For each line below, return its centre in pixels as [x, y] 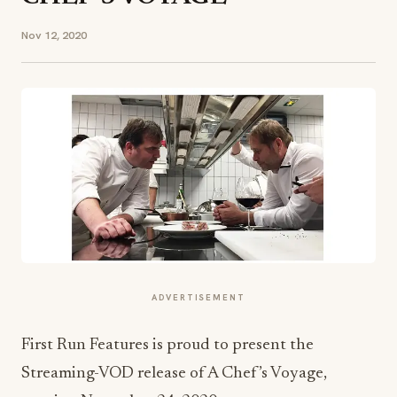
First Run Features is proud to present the [167, 346]
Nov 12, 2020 [54, 35]
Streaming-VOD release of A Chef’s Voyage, [174, 374]
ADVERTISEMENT [198, 298]
